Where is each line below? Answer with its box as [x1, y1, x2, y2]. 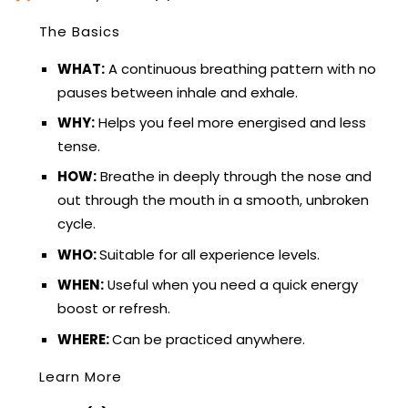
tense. [57, 137, 100, 157]
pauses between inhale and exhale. [57, 82, 298, 102]
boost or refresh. [57, 299, 170, 319]
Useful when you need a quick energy [104, 275, 358, 295]
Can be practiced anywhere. [112, 329, 305, 349]
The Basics [39, 21, 120, 41]
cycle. [57, 214, 96, 234]
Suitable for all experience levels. [99, 244, 320, 264]
